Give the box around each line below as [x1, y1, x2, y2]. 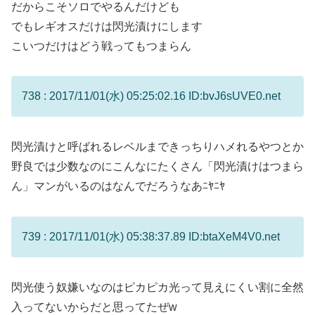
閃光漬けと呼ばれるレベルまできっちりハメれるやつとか [11, 141, 304, 153]
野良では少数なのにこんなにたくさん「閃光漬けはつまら [11, 160, 304, 173]
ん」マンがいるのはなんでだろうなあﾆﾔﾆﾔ [11, 180, 225, 193]
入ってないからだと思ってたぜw [11, 300, 177, 313]
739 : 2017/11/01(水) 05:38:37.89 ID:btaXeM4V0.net [22, 230, 280, 243]
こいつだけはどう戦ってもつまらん [11, 39, 191, 52]
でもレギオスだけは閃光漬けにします [11, 20, 202, 32]
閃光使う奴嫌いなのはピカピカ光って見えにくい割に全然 [11, 281, 304, 293]
